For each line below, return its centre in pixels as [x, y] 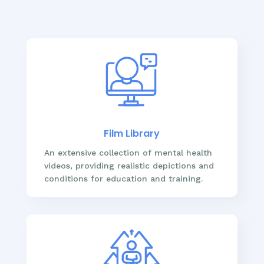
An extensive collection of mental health [128, 152]
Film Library [132, 133]
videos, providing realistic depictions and [129, 165]
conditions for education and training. [123, 178]
